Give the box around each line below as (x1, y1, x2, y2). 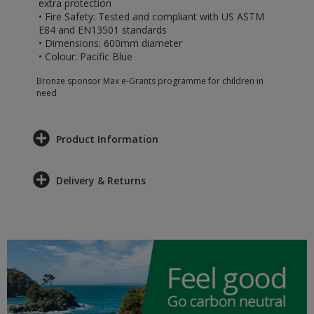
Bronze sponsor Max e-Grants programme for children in (36, 75, 264, 87)
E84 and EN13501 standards (39, 23, 167, 36)
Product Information (56, 132, 158, 146)
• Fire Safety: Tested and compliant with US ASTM (39, 10, 264, 23)
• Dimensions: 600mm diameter (39, 36, 182, 50)
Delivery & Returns (56, 174, 146, 187)
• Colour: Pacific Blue (39, 50, 132, 63)
